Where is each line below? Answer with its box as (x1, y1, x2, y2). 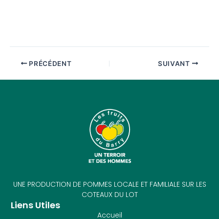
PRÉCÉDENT (27, 59, 72, 67)
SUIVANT (157, 59, 192, 67)
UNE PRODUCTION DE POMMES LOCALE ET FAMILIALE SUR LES (13, 179, 206, 189)
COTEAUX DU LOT (81, 189, 138, 199)
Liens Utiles (11, 198, 61, 211)
